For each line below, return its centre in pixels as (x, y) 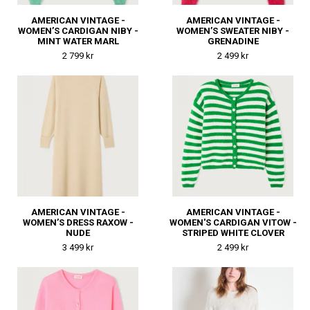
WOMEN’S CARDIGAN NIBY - (78, 31)
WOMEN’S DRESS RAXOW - (78, 223)
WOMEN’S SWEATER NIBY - (233, 31)
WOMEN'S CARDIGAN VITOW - (233, 223)
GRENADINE (233, 42)
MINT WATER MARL (78, 42)
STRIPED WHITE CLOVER (233, 233)
